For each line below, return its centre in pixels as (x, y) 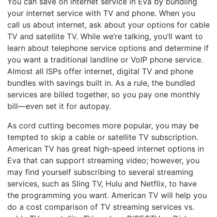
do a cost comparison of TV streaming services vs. (101, 207)
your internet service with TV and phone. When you (101, 13)
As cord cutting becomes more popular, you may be (103, 126)
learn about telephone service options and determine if (108, 48)
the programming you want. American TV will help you (107, 195)
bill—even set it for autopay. (59, 106)
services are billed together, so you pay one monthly (104, 95)
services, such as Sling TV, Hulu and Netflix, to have (102, 184)
